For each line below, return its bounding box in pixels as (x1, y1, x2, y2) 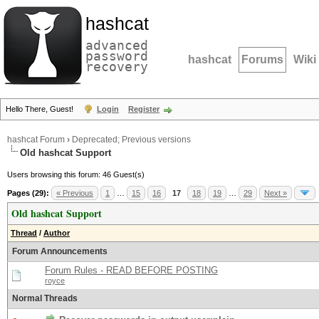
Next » (264, 189, 287, 197)
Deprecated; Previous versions (72, 135, 191, 145)
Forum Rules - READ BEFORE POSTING (45, 265, 218, 276)
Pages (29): (7, 189, 49, 197)
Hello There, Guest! (6, 105, 75, 113)
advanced (85, 38, 148, 53)
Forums (241, 53, 283, 66)
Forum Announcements (12, 246, 108, 256)
